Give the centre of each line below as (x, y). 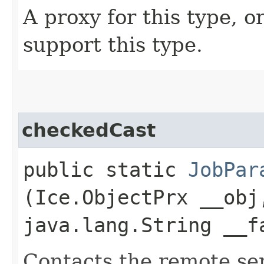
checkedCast (89, 130)
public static (105, 169)
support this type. (113, 44)
